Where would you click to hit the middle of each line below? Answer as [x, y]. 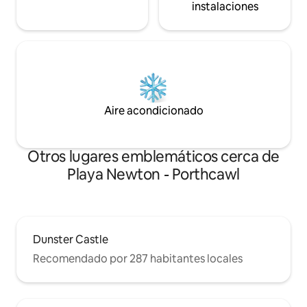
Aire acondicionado [153, 111]
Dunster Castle [71, 240]
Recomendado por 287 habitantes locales [138, 259]
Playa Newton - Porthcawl [153, 175]
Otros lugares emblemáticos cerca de [153, 157]
